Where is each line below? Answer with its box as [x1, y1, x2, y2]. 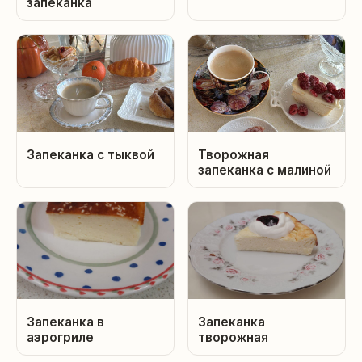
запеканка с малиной [198, 162, 331, 179]
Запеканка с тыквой [27, 147, 154, 163]
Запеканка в [27, 314, 104, 330]
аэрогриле [27, 330, 94, 346]
